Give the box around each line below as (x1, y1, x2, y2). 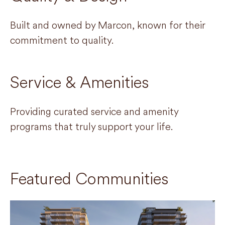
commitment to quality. (10, 34, 114, 46)
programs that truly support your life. (10, 121, 173, 133)
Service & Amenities (10, 72, 149, 92)
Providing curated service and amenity (10, 105, 178, 118)
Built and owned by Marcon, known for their (10, 19, 205, 31)
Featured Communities (10, 169, 168, 188)
